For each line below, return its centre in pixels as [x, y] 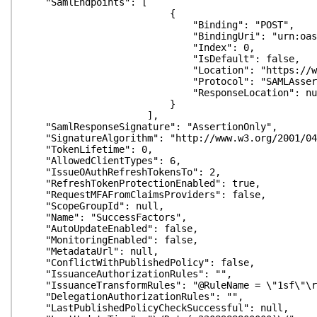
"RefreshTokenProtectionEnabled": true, [142, 183]
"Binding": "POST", [158, 25]
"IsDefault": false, [161, 59]
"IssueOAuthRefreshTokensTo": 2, [122, 172]
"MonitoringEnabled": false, [110, 240]
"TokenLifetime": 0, [88, 149]
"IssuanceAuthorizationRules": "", [127, 274]
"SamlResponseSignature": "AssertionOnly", [150, 127]
